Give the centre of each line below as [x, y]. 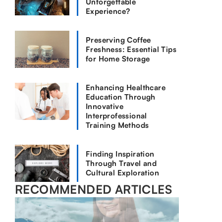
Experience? [108, 11]
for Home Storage [118, 59]
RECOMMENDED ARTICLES [93, 189]
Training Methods [117, 125]
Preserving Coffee [118, 40]
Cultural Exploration [122, 173]
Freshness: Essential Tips [131, 49]
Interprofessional [116, 116]
